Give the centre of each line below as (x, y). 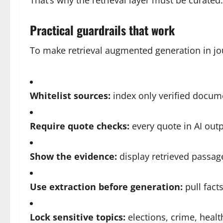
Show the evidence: (73, 156)
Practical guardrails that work (102, 30)
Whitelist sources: (70, 96)
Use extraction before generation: (106, 187)
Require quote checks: (80, 126)
